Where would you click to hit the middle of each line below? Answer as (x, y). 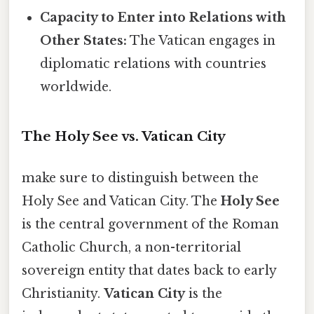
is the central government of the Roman (150, 225)
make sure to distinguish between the (140, 178)
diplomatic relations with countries (153, 64)
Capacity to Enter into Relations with (163, 18)
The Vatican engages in (202, 41)
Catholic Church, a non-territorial (131, 248)
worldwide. (76, 87)
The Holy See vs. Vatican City (124, 137)
